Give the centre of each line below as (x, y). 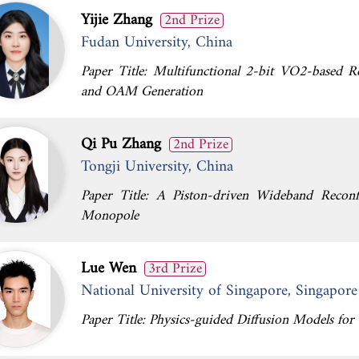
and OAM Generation (142, 92)
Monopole (110, 216)
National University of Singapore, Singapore (219, 291)
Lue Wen (109, 268)
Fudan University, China (157, 42)
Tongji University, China (157, 167)
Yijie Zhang (117, 20)
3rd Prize (175, 269)
